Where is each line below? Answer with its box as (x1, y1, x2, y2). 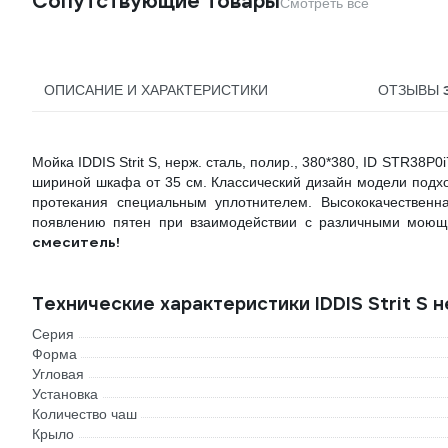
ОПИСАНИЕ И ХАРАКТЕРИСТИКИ (44, 82, 268, 99)
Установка (32, 386, 98, 403)
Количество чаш (32, 406, 137, 423)
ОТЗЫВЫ (377, 82, 443, 99)
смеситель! (32, 233, 120, 252)
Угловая (32, 366, 84, 383)
